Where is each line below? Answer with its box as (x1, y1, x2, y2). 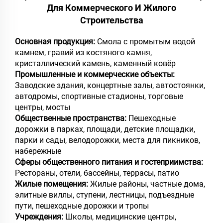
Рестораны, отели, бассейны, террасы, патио (15, 168, 179, 178)
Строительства (80, 14, 143, 25)
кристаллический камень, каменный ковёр (15, 58, 176, 68)
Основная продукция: (15, 36, 97, 46)
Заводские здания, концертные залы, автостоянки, (15, 80, 205, 90)
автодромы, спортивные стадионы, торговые (15, 91, 183, 101)
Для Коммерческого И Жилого (47, 2, 176, 13)
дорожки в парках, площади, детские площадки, (15, 124, 195, 134)
